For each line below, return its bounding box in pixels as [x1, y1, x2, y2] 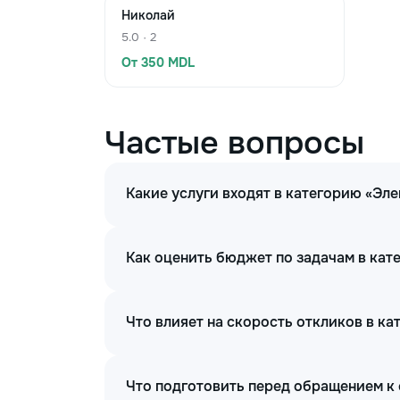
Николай [121, 7, 175, 23]
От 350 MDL [121, 54, 195, 71]
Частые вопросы [104, 122, 364, 163]
